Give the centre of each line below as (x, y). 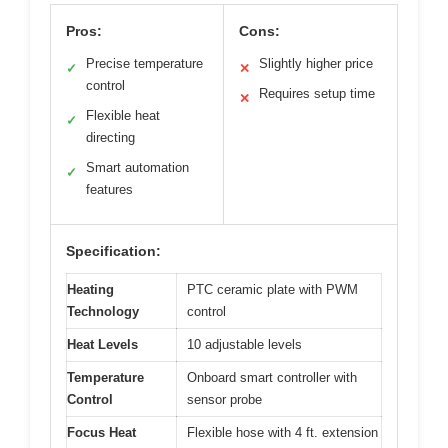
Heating (90, 289)
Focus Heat (101, 432)
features (109, 189)
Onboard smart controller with (272, 377)
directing (110, 137)
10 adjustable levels (244, 344)
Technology (103, 311)
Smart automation (137, 167)
